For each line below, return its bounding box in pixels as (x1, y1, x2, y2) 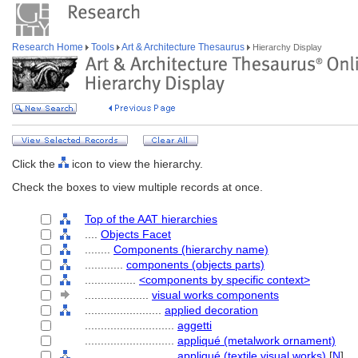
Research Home (12, 42, 86, 53)
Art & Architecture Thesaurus (120, 42, 247, 53)
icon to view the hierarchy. (69, 157, 203, 170)
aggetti (177, 319, 212, 332)
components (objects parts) (126, 258, 265, 271)
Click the (12, 157, 58, 170)
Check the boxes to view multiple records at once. (12, 181, 263, 193)
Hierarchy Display (250, 42, 322, 52)
